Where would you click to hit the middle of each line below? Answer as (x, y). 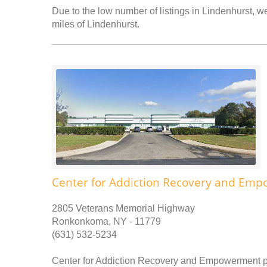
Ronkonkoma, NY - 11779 (106, 221)
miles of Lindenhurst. (96, 24)
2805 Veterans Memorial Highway (123, 208)
